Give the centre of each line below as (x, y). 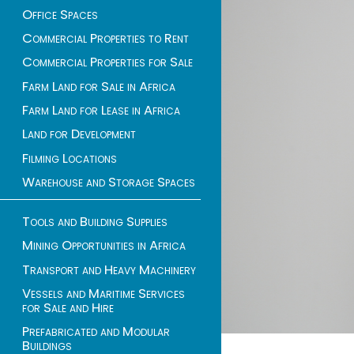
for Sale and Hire (68, 307)
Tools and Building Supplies (95, 221)
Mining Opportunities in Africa (104, 246)
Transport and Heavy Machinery (109, 269)
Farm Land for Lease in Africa (101, 111)
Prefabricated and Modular (96, 332)
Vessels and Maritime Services (104, 293)
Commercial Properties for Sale (107, 62)
